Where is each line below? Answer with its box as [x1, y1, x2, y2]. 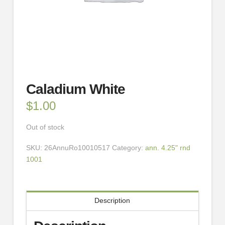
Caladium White [26, 81, 126, 97]
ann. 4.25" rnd [145, 143, 190, 152]
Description [94, 196, 131, 205]
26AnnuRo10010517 [44, 143, 110, 152]
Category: [111, 143, 145, 152]
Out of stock [26, 123, 64, 131]
